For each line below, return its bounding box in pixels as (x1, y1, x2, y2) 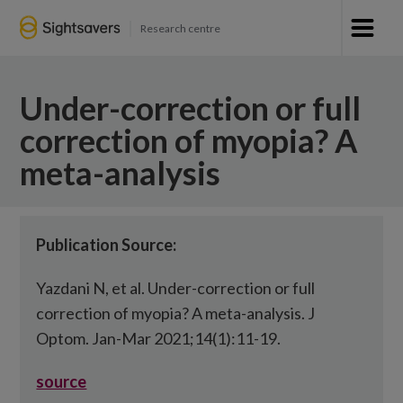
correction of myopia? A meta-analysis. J (36, 303, 316, 323)
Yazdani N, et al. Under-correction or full (36, 278, 316, 298)
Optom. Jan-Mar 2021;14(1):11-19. (36, 328, 282, 348)
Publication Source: (36, 235, 177, 255)
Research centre (139, 21, 220, 35)
